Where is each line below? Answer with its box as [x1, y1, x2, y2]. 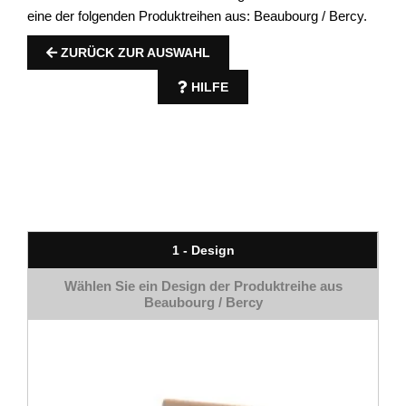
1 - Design [171, 243, 235, 257]
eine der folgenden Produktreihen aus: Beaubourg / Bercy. [27, 8, 367, 24]
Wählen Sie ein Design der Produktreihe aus [63, 278, 343, 294]
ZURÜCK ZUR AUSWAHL [57, 45, 210, 60]
